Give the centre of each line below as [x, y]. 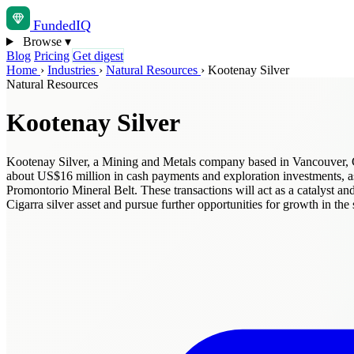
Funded [55, 25]
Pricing [52, 56]
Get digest [98, 56]
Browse [42, 41]
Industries [73, 70]
